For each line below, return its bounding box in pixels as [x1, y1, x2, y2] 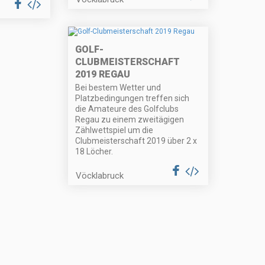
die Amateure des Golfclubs [75, 104, 179, 114]
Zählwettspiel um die [75, 125, 154, 135]
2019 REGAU [75, 69, 131, 80]
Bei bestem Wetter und [75, 83, 161, 93]
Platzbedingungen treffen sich [75, 93, 190, 104]
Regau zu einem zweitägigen [75, 115, 185, 125]
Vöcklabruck [76, 170, 124, 182]
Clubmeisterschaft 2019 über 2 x [75, 136, 198, 146]
